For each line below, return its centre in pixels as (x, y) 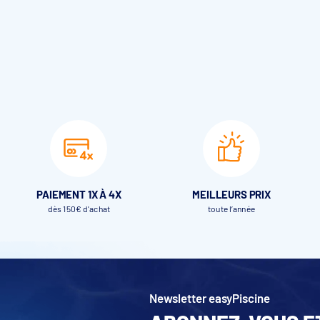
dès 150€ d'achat (79, 209)
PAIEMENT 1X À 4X (79, 195)
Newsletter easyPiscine (210, 298)
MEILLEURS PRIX (231, 195)
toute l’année (231, 209)
